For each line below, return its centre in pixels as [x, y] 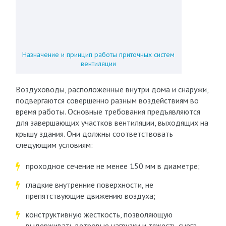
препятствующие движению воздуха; [90, 196]
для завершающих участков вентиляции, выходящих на [112, 123]
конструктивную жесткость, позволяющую [99, 214]
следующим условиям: [54, 145]
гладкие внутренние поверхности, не [89, 185]
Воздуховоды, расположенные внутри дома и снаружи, [112, 89]
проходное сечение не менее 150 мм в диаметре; [112, 166]
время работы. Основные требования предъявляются [108, 111]
